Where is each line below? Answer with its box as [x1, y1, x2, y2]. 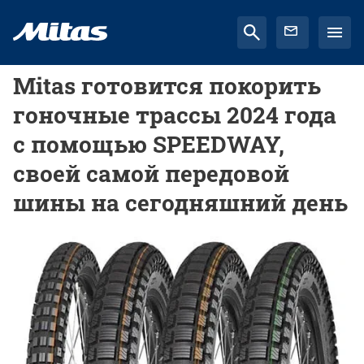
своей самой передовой [13, 158, 289, 188]
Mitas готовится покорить [13, 71, 321, 101]
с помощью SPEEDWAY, [13, 129, 284, 159]
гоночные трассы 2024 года [13, 100, 336, 130]
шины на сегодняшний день [13, 188, 348, 218]
